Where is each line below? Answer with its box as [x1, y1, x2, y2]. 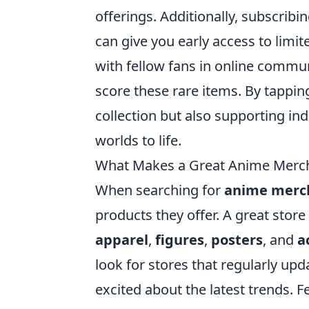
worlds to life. [95, 131, 181, 150]
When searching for [95, 181, 224, 200]
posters [211, 230, 263, 250]
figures [155, 230, 204, 250]
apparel [95, 230, 148, 250]
